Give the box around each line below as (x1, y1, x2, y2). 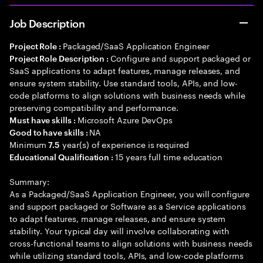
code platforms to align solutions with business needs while (9, 88, 245, 101)
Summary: (9, 174, 49, 187)
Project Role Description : (9, 52, 111, 63)
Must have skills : (9, 114, 77, 125)
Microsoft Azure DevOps (77, 113, 173, 126)
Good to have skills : (9, 126, 90, 137)
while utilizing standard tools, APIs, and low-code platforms (9, 248, 244, 261)
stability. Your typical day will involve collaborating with (9, 224, 230, 237)
